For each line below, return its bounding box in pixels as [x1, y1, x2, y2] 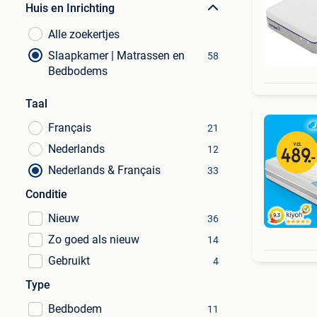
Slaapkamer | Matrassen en [48, 49, 185, 62]
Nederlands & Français [48, 163, 161, 177]
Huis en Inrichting [25, 1, 115, 15]
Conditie [25, 188, 67, 201]
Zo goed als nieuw [48, 233, 139, 246]
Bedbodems [48, 64, 108, 78]
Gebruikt [48, 254, 90, 267]
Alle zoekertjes [48, 28, 120, 41]
